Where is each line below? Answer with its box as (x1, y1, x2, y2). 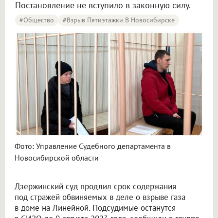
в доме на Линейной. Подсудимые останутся (15, 202, 176, 214)
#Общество (19, 16, 54, 24)
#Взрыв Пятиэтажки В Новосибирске (63, 16, 175, 24)
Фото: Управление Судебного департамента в (15, 141, 171, 151)
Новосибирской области (15, 153, 99, 163)
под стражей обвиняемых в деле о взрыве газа (15, 192, 185, 203)
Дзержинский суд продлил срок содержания (15, 181, 176, 192)
